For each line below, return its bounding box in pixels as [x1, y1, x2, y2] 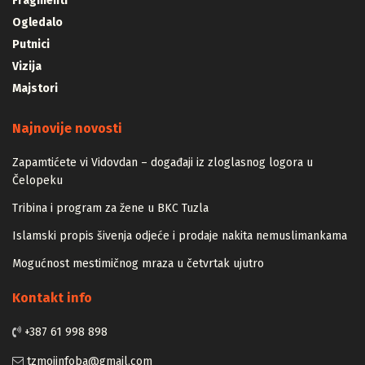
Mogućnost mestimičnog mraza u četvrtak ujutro [12, 272, 264, 287]
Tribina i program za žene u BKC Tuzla [12, 217, 209, 231]
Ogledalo [12, 31, 63, 46]
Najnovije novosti [12, 136, 122, 152]
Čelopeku [12, 189, 63, 204]
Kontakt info [12, 306, 92, 322]
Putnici [12, 53, 50, 68]
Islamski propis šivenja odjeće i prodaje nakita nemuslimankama [12, 244, 347, 259]
